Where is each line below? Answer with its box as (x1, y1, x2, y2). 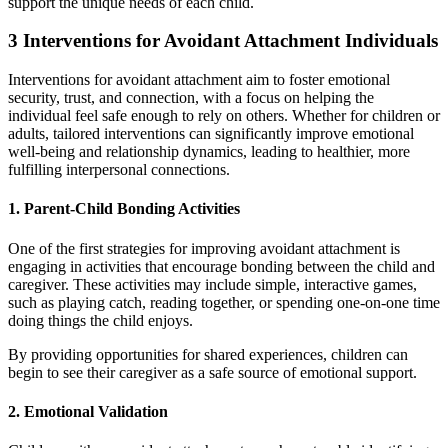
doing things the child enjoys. (8, 311, 197, 329)
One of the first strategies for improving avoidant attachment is (8, 239, 400, 257)
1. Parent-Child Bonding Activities (8, 200, 240, 218)
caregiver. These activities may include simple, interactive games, (8, 275, 417, 293)
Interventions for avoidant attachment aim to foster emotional (8, 71, 390, 89)
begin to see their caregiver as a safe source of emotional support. (8, 363, 417, 381)
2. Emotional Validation (8, 402, 168, 420)
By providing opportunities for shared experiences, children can (8, 345, 408, 363)
